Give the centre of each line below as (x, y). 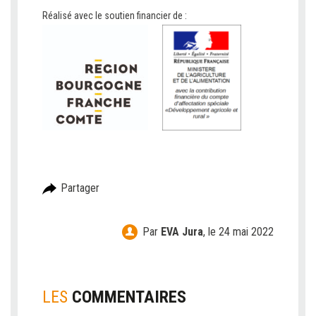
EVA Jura (182, 232)
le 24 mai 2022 (241, 232)
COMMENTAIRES (129, 297)
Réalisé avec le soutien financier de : (115, 16)
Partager (80, 188)
